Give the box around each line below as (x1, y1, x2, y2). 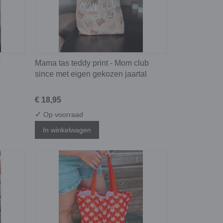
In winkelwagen (43, 126, 91, 134)
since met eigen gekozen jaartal (35, 69, 147, 78)
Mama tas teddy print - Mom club (35, 58, 149, 67)
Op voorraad (41, 110, 83, 118)
